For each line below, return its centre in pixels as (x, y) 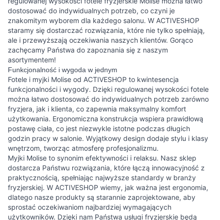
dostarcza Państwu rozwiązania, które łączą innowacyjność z (106, 168)
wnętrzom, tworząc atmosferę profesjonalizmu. (83, 148)
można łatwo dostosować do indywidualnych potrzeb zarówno (108, 99)
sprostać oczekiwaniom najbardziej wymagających (90, 207)
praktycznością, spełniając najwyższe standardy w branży (102, 178)
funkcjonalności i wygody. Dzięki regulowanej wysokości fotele (108, 89)
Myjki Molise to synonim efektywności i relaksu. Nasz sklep (102, 158)
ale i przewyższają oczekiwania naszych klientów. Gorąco (100, 40)
